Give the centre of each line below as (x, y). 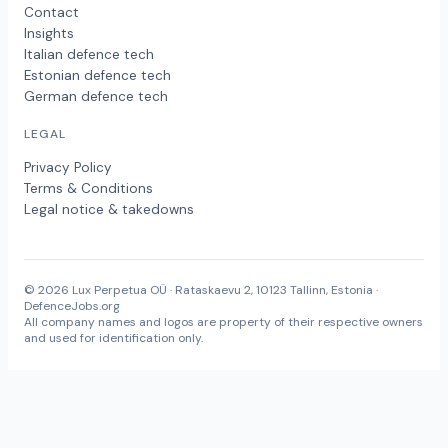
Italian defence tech (89, 55)
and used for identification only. (113, 338)
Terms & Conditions (88, 189)
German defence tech (96, 97)
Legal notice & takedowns (109, 210)
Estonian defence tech (97, 76)
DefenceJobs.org (72, 306)
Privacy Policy (68, 168)
